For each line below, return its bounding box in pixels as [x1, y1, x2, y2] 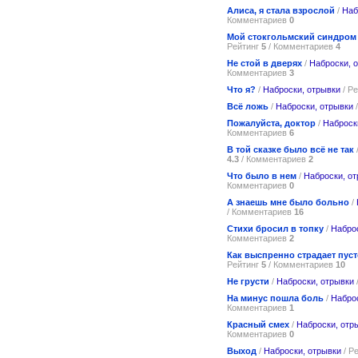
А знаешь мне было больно [227, 197, 352, 207]
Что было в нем [227, 170, 296, 181]
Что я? [227, 84, 256, 94]
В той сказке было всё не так [227, 144, 354, 154]
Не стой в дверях [227, 58, 302, 68]
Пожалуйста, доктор [227, 117, 316, 128]
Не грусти [227, 276, 272, 286]
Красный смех [227, 319, 289, 329]
